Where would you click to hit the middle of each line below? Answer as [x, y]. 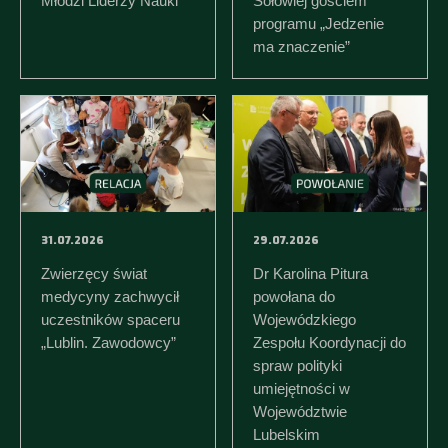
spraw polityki [297, 365]
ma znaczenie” [301, 46]
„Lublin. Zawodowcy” [108, 342]
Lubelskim [286, 434]
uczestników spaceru [110, 319]
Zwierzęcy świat [94, 273]
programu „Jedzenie [318, 23]
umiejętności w [301, 388]
